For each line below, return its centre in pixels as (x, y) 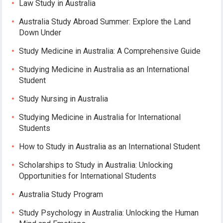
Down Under (40, 32)
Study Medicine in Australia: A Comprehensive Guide (110, 51)
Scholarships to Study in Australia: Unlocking (96, 165)
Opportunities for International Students (88, 176)
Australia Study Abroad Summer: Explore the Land (105, 21)
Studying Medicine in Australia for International (100, 117)
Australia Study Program (61, 194)
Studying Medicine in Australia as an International (104, 69)
